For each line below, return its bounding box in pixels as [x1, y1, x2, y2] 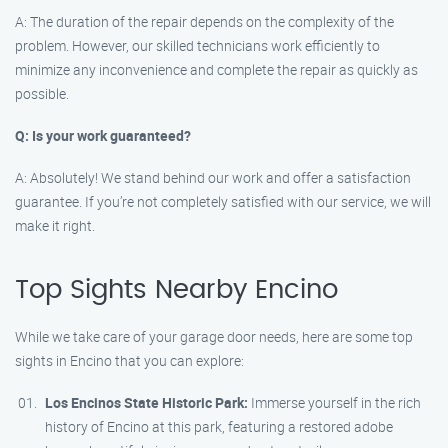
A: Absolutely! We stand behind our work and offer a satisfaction [15, 168, 411, 187]
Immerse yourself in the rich [248, 393, 421, 412]
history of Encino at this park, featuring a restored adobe [45, 417, 393, 436]
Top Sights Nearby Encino [15, 277, 338, 303]
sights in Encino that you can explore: [15, 351, 244, 370]
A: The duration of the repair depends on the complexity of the [15, 12, 394, 31]
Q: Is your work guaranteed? [15, 126, 191, 145]
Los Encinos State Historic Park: [45, 393, 248, 412]
